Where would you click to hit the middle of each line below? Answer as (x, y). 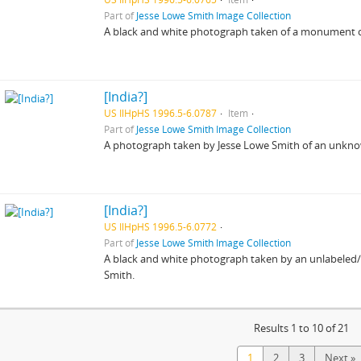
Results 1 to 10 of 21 (301, 328)
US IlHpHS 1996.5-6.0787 (161, 113)
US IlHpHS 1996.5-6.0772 (161, 226)
